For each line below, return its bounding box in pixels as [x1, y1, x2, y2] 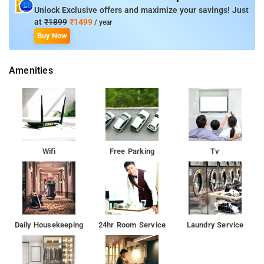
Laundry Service [186, 220, 244, 229]
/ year [93, 18, 112, 27]
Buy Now [37, 31, 67, 40]
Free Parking [109, 146, 155, 156]
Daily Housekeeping [14, 220, 84, 229]
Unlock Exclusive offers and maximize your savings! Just [34, 5, 249, 15]
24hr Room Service [98, 220, 166, 229]
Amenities [9, 64, 53, 76]
